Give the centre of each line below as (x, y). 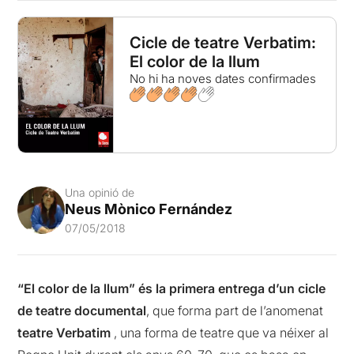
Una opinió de (100, 193)
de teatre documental (82, 311)
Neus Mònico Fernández (149, 209)
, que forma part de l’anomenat (235, 311)
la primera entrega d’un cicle (241, 289)
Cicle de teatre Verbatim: (222, 43)
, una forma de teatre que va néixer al (220, 333)
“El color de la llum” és (85, 289)
